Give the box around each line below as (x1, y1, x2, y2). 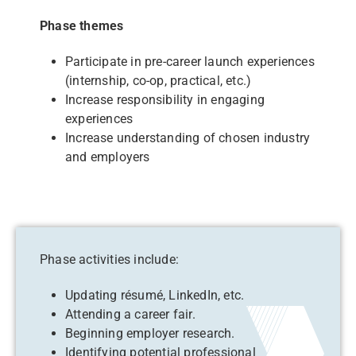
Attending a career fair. (65, 307, 195, 322)
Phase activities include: (40, 252, 183, 267)
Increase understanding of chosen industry (65, 130, 311, 145)
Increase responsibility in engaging (65, 92, 265, 107)
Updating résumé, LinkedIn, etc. (65, 288, 248, 303)
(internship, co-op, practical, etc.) (65, 73, 252, 88)
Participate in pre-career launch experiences (65, 54, 315, 69)
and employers (65, 149, 150, 164)
